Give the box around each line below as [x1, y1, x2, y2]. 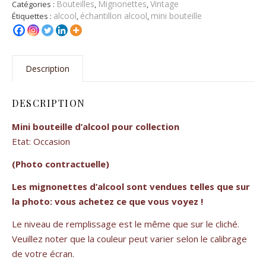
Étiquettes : [12, 11, 53, 22]
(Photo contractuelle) [12, 158, 109, 170]
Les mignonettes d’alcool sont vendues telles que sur [12, 180, 250, 193]
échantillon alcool [80, 10, 147, 22]
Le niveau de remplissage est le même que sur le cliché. [12, 218, 239, 230]
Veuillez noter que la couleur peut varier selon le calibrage [12, 233, 247, 245]
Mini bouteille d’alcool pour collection [12, 121, 179, 133]
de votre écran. [12, 248, 74, 260]
